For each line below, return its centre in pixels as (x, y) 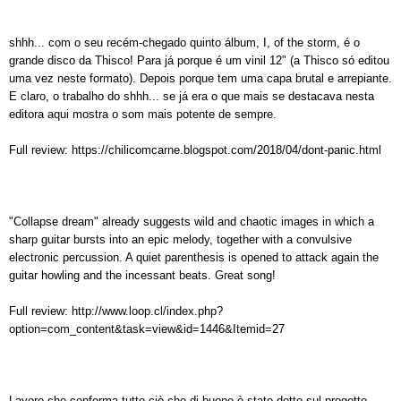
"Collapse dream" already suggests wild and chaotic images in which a (192, 221)
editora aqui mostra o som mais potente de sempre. (143, 114)
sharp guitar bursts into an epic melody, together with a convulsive (180, 239)
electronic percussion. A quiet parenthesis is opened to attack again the (194, 257)
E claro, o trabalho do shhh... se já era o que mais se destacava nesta (192, 96)
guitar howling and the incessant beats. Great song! (142, 275)
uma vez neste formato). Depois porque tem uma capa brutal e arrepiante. (200, 78)
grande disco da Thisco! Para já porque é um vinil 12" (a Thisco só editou (199, 60)
